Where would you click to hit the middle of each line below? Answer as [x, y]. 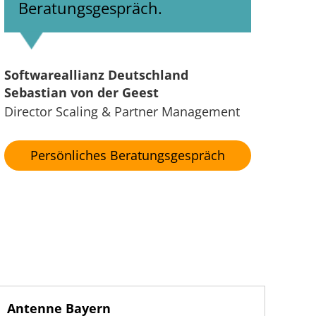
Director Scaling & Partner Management [127, 112]
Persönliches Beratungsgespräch [128, 156]
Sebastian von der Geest [81, 93]
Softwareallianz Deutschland [100, 75]
